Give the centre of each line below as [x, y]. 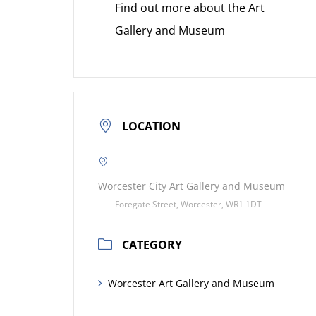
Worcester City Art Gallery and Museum [192, 186]
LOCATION [151, 127]
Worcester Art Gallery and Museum [191, 284]
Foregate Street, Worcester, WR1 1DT [188, 205]
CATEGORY [152, 245]
